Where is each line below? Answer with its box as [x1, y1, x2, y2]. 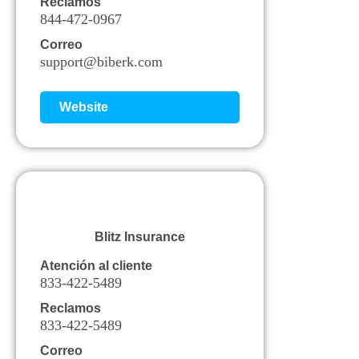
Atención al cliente [40, 258, 152, 272]
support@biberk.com [40, 53, 163, 70]
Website [59, 99, 108, 114]
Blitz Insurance [95, 229, 185, 244]
